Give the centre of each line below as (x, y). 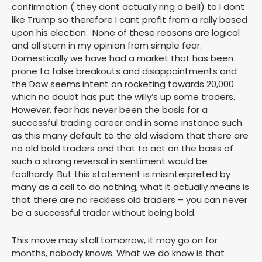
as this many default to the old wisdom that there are (130, 136)
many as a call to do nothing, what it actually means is (130, 187)
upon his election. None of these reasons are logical (126, 33)
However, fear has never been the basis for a (110, 110)
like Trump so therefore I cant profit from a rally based (130, 20)
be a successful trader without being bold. (104, 213)
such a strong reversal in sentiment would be (110, 161)
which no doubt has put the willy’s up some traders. (123, 97)
